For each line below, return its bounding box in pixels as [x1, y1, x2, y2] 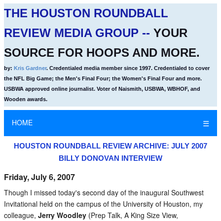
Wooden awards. [4, 96, 47, 102]
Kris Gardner [14, 65, 46, 71]
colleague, [4, 210, 38, 220]
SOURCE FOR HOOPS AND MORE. [4, 46, 200, 59]
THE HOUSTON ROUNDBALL [4, 6, 168, 20]
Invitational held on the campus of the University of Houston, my [4, 199, 203, 209]
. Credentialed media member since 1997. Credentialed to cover [46, 65, 210, 71]
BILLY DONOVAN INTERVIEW [59, 154, 162, 162]
